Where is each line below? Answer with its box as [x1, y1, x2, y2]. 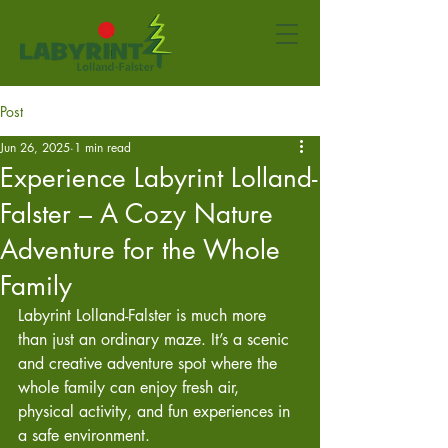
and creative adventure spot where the [18, 353, 282, 374]
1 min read [74, 139, 131, 156]
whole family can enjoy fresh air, [18, 377, 244, 398]
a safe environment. [18, 425, 150, 446]
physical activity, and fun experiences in [18, 401, 295, 422]
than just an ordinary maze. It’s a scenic [18, 329, 294, 350]
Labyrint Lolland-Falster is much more [18, 305, 271, 326]
